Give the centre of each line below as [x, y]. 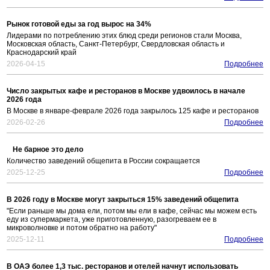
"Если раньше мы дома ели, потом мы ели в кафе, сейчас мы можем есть [132, 211]
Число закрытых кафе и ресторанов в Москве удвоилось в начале [126, 91]
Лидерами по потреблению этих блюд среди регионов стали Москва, [124, 36]
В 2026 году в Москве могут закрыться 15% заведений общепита [123, 200]
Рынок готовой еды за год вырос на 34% [79, 24]
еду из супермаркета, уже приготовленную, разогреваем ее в [111, 220]
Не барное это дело [48, 150]
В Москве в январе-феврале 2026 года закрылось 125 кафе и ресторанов [133, 111]
